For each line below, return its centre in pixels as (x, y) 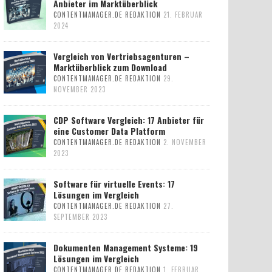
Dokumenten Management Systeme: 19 (126, 247)
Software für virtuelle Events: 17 (114, 183)
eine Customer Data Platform (109, 131)
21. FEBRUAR (183, 14)
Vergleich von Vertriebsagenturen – (121, 56)
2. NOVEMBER (185, 142)
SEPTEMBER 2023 (80, 216)
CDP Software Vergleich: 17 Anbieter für (129, 120)
